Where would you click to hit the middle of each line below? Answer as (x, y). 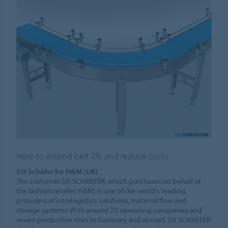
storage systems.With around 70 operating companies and (109, 210)
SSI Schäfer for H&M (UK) (58, 172)
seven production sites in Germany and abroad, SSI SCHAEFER (114, 220)
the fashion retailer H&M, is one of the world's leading (101, 191)
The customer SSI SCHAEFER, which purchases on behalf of (109, 181)
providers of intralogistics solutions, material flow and (102, 201)
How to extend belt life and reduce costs (92, 156)
